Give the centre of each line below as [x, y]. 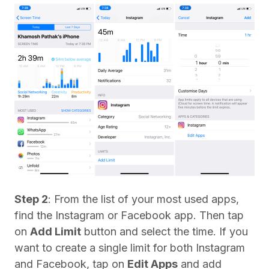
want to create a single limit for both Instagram [130, 248]
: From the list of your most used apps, [144, 199]
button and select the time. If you [165, 231]
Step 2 [31, 199]
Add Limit [56, 231]
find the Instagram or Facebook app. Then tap [129, 215]
